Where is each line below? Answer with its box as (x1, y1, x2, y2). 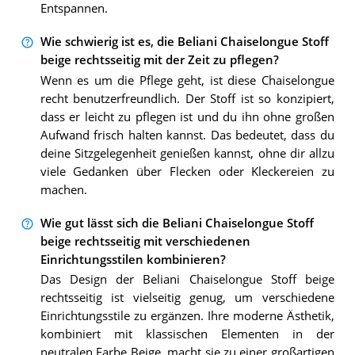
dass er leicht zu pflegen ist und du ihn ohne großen (40, 109, 334, 124)
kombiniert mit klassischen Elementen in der (40, 326, 334, 342)
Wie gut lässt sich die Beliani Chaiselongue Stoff (40, 215, 314, 231)
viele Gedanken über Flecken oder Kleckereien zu (40, 163, 334, 179)
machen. (40, 181, 87, 197)
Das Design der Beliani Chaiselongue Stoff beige (40, 272, 334, 288)
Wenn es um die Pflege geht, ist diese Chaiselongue (40, 72, 334, 88)
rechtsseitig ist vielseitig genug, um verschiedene (40, 290, 334, 306)
